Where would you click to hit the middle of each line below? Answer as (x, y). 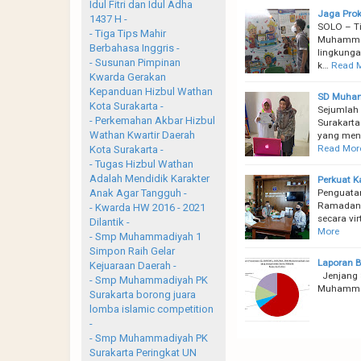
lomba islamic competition (151, 309)
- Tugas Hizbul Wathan (141, 164)
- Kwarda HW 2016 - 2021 (147, 207)
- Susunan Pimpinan (135, 62)
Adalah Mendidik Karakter (149, 178)
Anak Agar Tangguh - (138, 193)
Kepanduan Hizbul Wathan (151, 91)
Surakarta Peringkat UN (143, 352)
